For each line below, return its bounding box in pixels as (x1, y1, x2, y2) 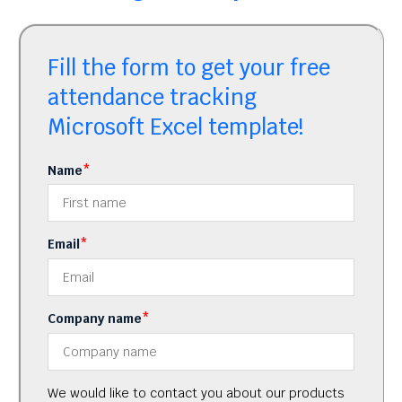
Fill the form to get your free (48, 54, 330, 83)
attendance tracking (48, 83, 257, 112)
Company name (48, 310, 142, 327)
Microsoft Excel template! (48, 113, 303, 142)
